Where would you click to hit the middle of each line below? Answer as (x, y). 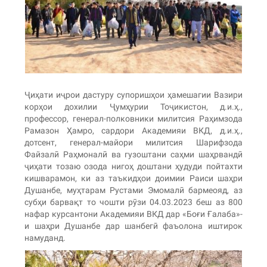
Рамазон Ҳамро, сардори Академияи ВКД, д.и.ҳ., (133, 130)
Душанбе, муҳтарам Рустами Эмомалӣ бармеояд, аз (133, 190)
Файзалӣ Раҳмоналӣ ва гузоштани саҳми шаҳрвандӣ (133, 154)
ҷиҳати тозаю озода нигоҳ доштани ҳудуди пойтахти (133, 166)
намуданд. (45, 237)
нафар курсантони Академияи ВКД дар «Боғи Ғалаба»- (133, 214)
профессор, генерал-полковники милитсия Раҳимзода (133, 118)
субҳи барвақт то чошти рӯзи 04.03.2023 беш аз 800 (133, 202)
